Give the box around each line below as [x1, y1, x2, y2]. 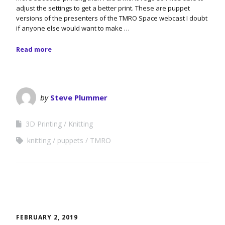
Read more [16, 44, 52, 54]
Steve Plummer [50, 92, 107, 102]
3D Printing [26, 119, 62, 129]
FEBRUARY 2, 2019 [16, 212, 78, 221]
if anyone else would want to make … [16, 23, 130, 33]
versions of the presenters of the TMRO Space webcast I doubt [16, 13, 207, 23]
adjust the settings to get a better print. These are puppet [16, 3, 190, 13]
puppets [57, 135, 83, 145]
